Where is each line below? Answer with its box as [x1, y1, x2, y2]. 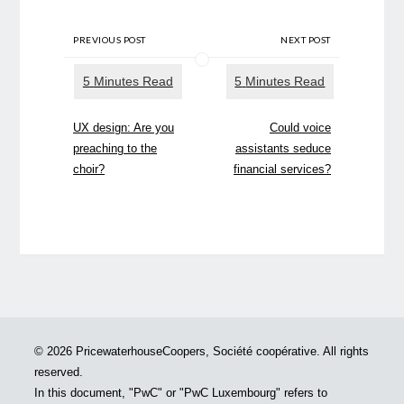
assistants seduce [234, 141, 331, 155]
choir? [73, 161, 106, 176]
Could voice [269, 120, 331, 134]
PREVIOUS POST [73, 34, 146, 46]
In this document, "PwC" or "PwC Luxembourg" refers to [34, 386, 328, 399]
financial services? [233, 161, 331, 176]
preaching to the [73, 141, 158, 155]
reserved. [34, 365, 84, 379]
